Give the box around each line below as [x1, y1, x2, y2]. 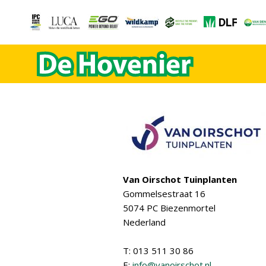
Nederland [123, 216, 166, 228]
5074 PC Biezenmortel [123, 202, 216, 214]
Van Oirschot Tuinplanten [123, 173, 237, 185]
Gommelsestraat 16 [123, 188, 205, 199]
